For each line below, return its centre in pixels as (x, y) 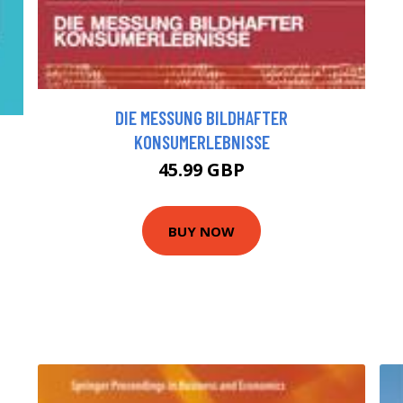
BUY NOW (201, 231)
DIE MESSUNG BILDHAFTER (201, 118)
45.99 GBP (201, 170)
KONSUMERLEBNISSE (201, 142)
